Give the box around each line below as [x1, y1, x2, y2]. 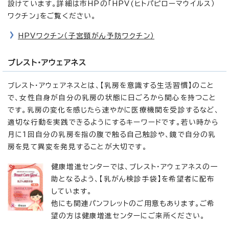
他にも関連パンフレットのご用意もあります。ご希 [51, 199, 215, 207]
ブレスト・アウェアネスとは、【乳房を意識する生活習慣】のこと [8, 81, 215, 89]
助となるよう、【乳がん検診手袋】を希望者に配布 [51, 175, 215, 182]
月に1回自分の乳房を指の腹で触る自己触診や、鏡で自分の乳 [8, 130, 216, 138]
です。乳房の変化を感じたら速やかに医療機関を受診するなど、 [8, 106, 219, 113]
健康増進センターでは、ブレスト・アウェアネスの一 [51, 163, 218, 170]
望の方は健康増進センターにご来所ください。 [51, 212, 205, 219]
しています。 [51, 187, 93, 195]
